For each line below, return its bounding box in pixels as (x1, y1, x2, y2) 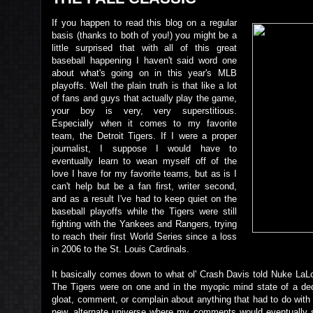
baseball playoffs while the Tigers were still (52, 206, 237, 217)
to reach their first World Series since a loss (52, 231, 237, 242)
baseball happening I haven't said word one (52, 55, 237, 66)
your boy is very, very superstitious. (52, 105, 237, 116)
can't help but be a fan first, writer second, (52, 181, 237, 191)
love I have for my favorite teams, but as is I (52, 168, 237, 179)
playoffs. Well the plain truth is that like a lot (52, 80, 237, 91)
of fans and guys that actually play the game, (52, 93, 237, 103)
